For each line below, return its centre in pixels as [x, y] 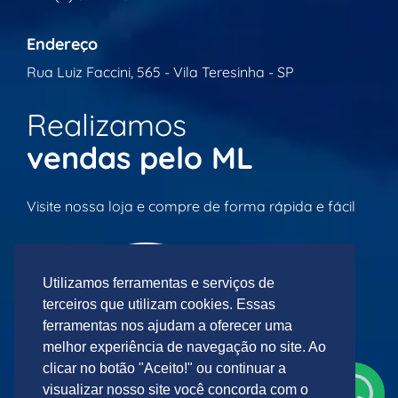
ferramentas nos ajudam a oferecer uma [167, 326]
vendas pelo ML [140, 157]
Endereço [62, 44]
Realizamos [107, 124]
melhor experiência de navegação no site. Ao [184, 347]
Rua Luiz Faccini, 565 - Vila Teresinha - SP [160, 72]
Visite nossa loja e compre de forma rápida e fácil [191, 206]
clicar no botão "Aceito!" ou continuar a [164, 369]
